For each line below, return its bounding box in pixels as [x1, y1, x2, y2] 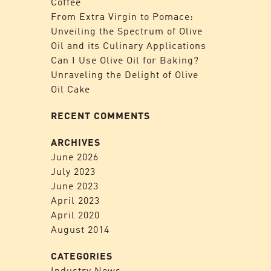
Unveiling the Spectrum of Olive [50, 25, 203, 37]
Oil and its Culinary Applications [50, 39, 206, 51]
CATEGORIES [50, 250, 113, 262]
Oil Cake [50, 83, 90, 95]
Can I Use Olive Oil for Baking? [50, 54, 199, 66]
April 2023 [50, 194, 100, 206]
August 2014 [50, 223, 109, 235]
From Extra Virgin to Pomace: [50, 10, 194, 22]
